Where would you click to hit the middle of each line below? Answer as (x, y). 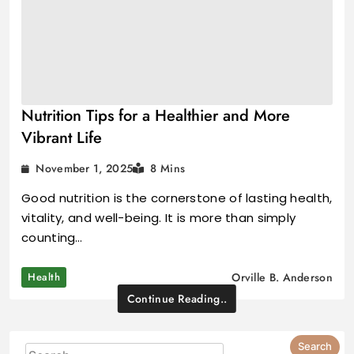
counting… (52, 238)
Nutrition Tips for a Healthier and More (156, 116)
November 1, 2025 (85, 168)
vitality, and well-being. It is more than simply (159, 218)
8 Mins (168, 169)
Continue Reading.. (177, 299)
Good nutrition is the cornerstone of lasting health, (177, 198)
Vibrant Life (62, 138)
